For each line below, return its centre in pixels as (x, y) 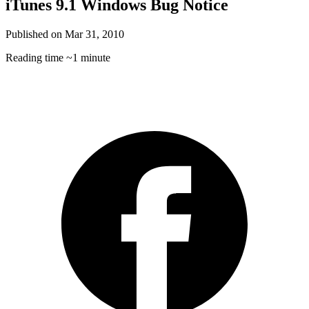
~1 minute (88, 58)
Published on (34, 34)
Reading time (34, 58)
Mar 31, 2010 (94, 34)
